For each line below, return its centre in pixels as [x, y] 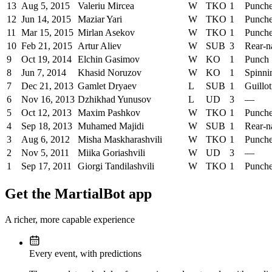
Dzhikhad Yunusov [114, 100]
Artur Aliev [100, 46]
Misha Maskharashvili [120, 140]
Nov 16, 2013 [48, 100]
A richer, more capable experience [70, 220]
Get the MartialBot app [78, 194]
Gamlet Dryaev [107, 86]
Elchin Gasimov [109, 59]
